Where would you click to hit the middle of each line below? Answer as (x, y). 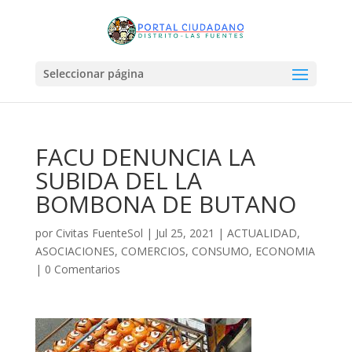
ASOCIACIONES (75, 251)
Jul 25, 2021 (185, 233)
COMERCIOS (153, 251)
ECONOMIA (285, 251)
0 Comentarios (82, 269)
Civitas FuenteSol (99, 233)
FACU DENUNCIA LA (145, 157)
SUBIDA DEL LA (118, 180)
